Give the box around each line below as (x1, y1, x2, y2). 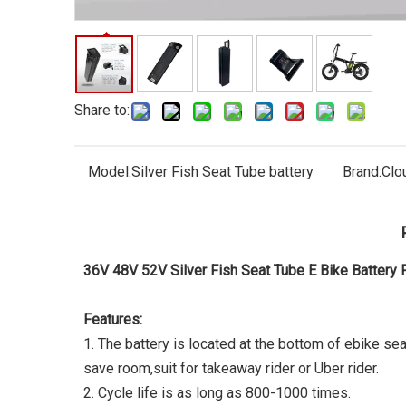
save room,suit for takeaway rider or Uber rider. (83, 360, 379, 377)
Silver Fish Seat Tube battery (131, 163, 314, 180)
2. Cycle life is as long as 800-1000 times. (83, 384, 351, 401)
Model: (88, 163, 131, 180)
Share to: (74, 101, 130, 119)
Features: (83, 311, 142, 328)
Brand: (342, 163, 382, 180)
